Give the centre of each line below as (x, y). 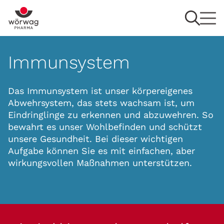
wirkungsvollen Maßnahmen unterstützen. (100, 163)
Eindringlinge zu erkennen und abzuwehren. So (111, 115)
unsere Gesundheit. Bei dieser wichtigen (95, 139)
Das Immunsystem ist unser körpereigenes (100, 91)
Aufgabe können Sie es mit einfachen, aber (101, 151)
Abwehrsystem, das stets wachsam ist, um (101, 103)
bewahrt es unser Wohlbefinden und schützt (105, 127)
